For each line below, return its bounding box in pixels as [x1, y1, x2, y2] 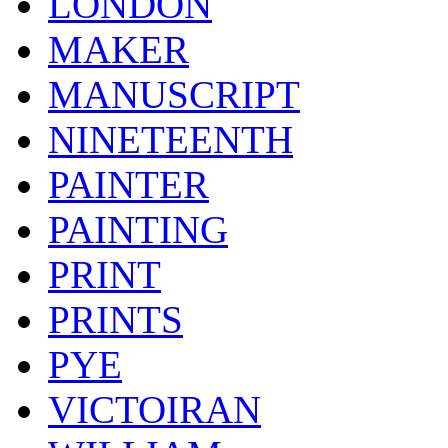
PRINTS [48, 298, 183, 342]
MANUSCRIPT [48, 73, 300, 117]
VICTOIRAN [48, 388, 261, 432]
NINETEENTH [48, 118, 293, 162]
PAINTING [48, 208, 228, 252]
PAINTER [48, 163, 209, 207]
